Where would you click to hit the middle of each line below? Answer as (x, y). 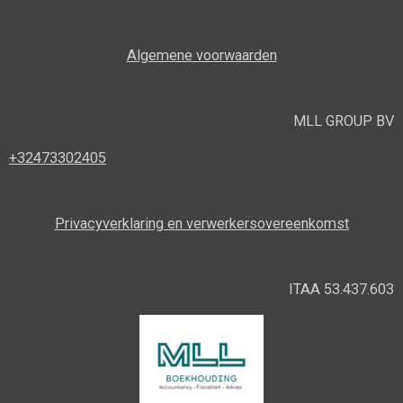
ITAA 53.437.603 (341, 289)
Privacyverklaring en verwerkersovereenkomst (201, 223)
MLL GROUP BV (344, 121)
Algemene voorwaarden (201, 56)
